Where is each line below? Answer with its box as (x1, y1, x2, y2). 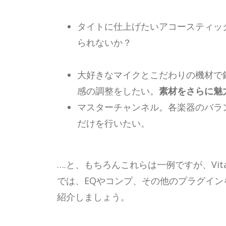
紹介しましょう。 (57, 190, 130, 203)
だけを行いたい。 (77, 117, 150, 129)
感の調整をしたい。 (77, 84, 159, 97)
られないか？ (77, 36, 132, 48)
